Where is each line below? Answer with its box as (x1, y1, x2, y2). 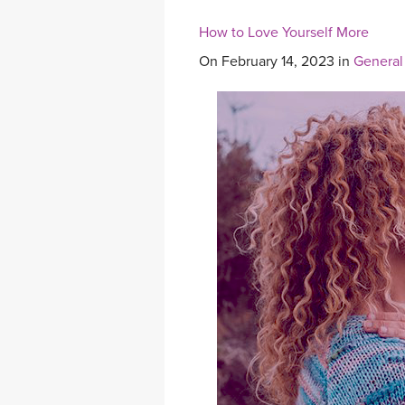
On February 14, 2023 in (199, 52, 353, 71)
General (353, 52, 403, 71)
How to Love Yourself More (199, 24, 369, 42)
